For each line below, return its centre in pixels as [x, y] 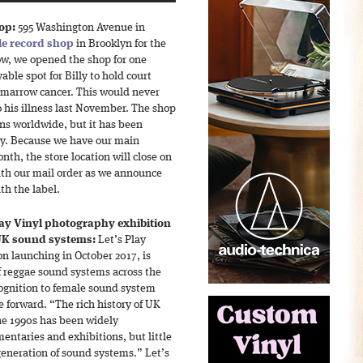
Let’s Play [121, 240]
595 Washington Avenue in [80, 28]
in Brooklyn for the [120, 44]
